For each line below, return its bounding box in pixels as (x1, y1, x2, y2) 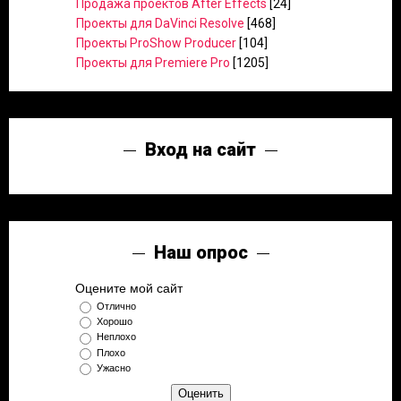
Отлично (97, 301, 136, 312)
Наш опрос (153, 242, 248, 263)
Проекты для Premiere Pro (76, 55, 230, 70)
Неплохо (97, 331, 136, 343)
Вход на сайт (145, 139, 256, 160)
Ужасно (97, 362, 131, 373)
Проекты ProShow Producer (76, 36, 236, 50)
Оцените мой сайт (75, 281, 183, 295)
